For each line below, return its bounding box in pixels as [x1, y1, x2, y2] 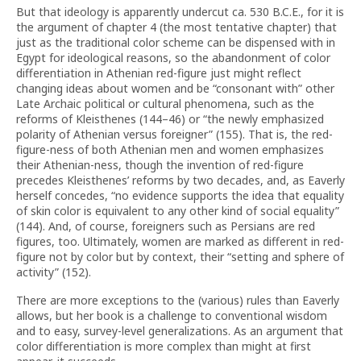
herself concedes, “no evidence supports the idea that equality [16, 188, 344, 203]
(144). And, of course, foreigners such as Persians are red [16, 218, 315, 234]
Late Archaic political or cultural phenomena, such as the [16, 96, 314, 111]
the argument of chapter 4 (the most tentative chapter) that [16, 19, 337, 35]
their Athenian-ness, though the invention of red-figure [16, 157, 304, 172]
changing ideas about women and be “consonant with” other [16, 81, 334, 96]
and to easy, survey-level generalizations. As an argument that [16, 323, 343, 338]
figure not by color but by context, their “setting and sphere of [16, 249, 344, 264]
